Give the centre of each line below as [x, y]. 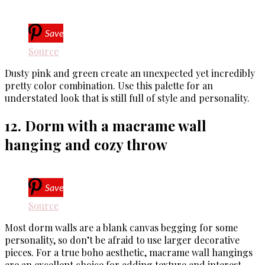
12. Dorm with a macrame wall [106, 125]
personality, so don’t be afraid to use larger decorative [122, 240]
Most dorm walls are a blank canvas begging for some [121, 227]
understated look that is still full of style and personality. [127, 98]
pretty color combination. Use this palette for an [109, 85]
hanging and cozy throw [86, 144]
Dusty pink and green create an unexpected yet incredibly [130, 73]
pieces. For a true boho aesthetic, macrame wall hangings [129, 252]
